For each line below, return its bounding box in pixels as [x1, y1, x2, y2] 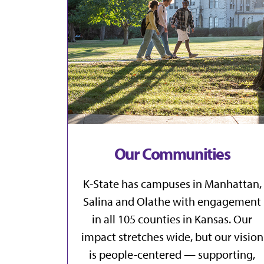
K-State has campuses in [82, 176, 204, 192]
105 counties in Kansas [118, 212, 229, 227]
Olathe [137, 194, 170, 209]
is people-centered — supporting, [89, 247, 255, 262]
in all [92, 212, 118, 227]
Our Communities [114, 143, 230, 164]
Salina [83, 194, 113, 209]
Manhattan [204, 176, 259, 192]
